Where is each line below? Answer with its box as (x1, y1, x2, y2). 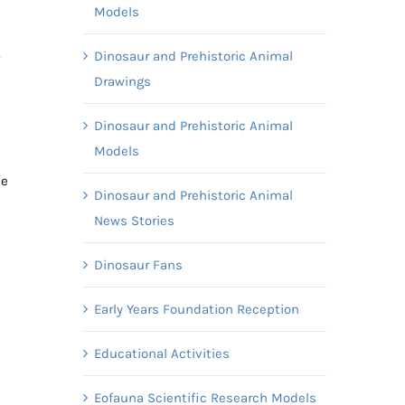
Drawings (93, 72, 151, 89)
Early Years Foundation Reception (93, 300, 299, 317)
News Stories (93, 212, 174, 229)
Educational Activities (93, 344, 230, 362)
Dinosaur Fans (93, 256, 183, 273)
